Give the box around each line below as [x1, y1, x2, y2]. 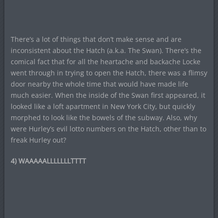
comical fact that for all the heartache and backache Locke [10, 57, 200, 67]
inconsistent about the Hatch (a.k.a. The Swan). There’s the [10, 46, 201, 55]
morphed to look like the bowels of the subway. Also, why [10, 113, 197, 123]
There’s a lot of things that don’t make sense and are [10, 35, 182, 44]
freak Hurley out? [10, 135, 66, 145]
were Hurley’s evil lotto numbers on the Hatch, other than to [10, 124, 206, 134]
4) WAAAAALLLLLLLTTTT [10, 156, 86, 166]
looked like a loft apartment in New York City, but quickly [10, 102, 195, 111]
